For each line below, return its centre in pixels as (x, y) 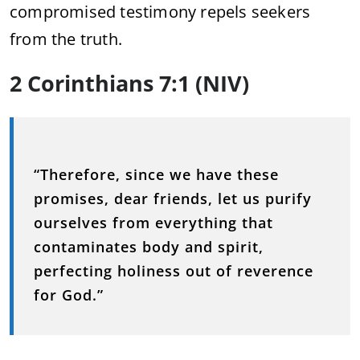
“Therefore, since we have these (156, 174)
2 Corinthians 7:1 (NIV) (129, 83)
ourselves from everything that (153, 223)
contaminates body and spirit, (149, 247)
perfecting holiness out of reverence (174, 271)
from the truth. (66, 39)
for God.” (69, 295)
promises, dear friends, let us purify (173, 198)
